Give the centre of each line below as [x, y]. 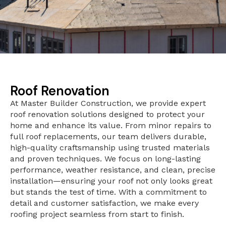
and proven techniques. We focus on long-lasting [105, 159]
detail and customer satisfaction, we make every [104, 203]
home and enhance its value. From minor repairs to [111, 125]
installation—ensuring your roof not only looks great [111, 181]
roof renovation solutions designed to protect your [107, 114]
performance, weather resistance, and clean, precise [113, 170]
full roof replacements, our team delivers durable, [108, 136]
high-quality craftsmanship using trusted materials [110, 148]
